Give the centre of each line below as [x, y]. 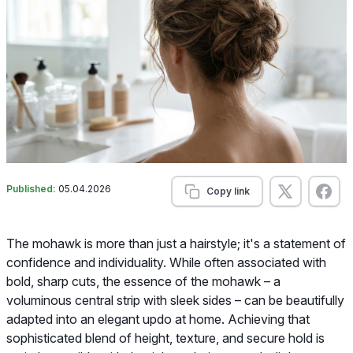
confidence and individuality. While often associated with [166, 262]
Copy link [228, 191]
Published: [32, 188]
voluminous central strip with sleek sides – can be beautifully [175, 300]
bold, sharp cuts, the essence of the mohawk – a [143, 281]
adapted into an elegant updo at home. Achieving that [158, 319]
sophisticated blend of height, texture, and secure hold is [165, 338]
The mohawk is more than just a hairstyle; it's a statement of [176, 243]
